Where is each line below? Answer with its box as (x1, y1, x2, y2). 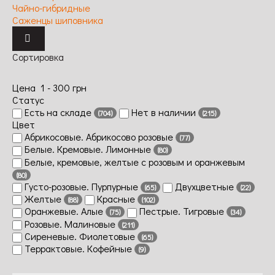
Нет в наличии (129, 105, 198, 118)
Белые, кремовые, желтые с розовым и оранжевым (22, 155, 245, 168)
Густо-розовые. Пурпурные (22, 179, 141, 193)
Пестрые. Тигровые (137, 204, 227, 218)
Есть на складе (22, 105, 94, 118)
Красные (95, 192, 137, 206)
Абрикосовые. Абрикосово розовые (22, 130, 176, 144)
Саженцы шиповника (12, 13, 103, 26)
